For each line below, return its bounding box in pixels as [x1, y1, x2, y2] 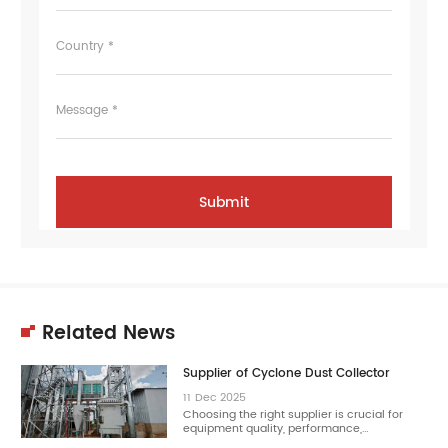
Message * [56, 100, 118, 121]
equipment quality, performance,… [183, 420, 370, 438]
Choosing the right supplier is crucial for [183, 406, 404, 424]
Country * [56, 36, 114, 56]
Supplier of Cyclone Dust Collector [183, 362, 391, 383]
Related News [42, 317, 175, 349]
